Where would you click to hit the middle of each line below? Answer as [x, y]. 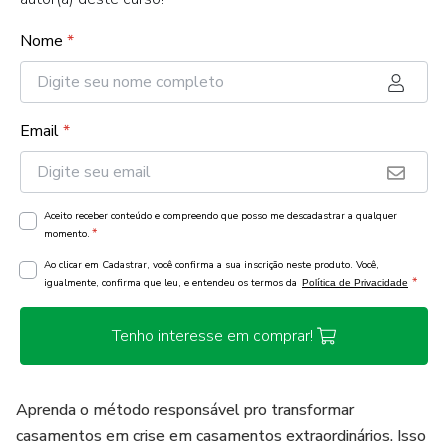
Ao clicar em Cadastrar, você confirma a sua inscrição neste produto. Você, [211, 265]
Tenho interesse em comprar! [212, 336]
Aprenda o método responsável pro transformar [185, 410]
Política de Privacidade [355, 282]
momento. [67, 234]
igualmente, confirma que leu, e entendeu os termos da [172, 283]
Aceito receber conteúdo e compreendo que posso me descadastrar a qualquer [220, 216]
